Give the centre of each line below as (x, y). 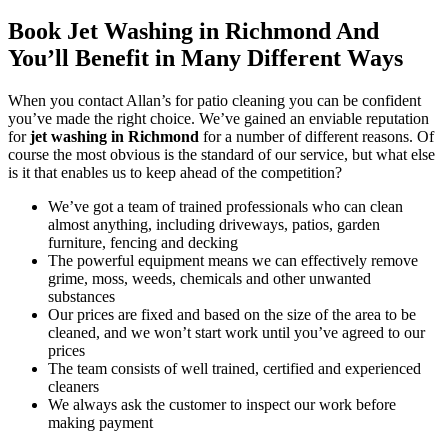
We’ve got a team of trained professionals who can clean (225, 206)
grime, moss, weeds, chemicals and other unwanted (209, 278)
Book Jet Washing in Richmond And (193, 30)
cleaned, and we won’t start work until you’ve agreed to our (236, 332)
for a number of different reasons (306, 136)
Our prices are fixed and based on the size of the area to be (232, 314)
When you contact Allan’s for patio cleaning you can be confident (214, 100)
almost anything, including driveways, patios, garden (214, 224)
